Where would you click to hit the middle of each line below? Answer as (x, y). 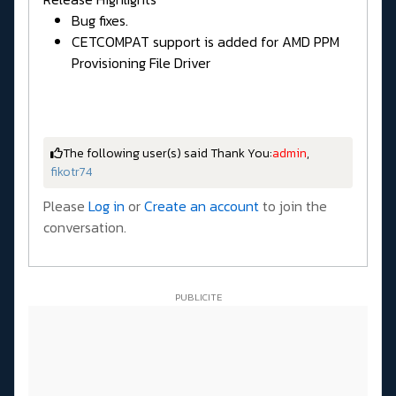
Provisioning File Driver (142, 62)
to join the (293, 206)
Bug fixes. (100, 20)
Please (66, 206)
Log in (107, 206)
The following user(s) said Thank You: (168, 153)
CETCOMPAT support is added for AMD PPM (206, 41)
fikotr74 (71, 171)
